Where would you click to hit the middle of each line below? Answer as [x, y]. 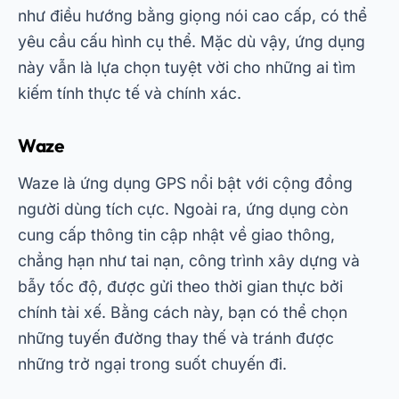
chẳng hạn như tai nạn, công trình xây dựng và [189, 261]
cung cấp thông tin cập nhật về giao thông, [176, 235]
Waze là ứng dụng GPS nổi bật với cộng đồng [185, 183]
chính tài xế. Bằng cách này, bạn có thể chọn [183, 312]
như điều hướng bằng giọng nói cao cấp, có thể [192, 16]
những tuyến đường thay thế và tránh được [176, 338]
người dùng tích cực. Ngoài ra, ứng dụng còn [183, 209]
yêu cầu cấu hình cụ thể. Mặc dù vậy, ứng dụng [191, 41]
